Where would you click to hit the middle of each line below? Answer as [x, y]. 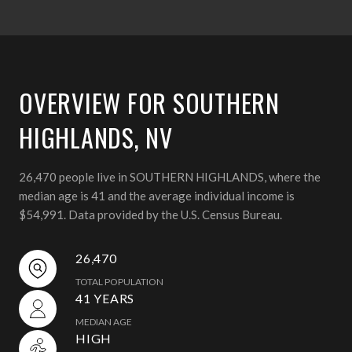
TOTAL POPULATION [119, 281]
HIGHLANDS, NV [96, 137]
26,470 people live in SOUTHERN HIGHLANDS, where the [170, 176]
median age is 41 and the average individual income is [157, 195]
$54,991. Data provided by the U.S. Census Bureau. [150, 214]
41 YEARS [105, 298]
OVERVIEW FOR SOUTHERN [149, 102]
